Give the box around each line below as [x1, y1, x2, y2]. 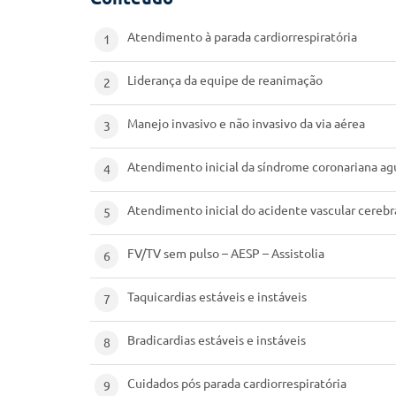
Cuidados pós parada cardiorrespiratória [127, 377, 346, 391]
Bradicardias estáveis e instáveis [127, 333, 306, 347]
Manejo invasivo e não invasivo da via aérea [127, 117, 365, 131]
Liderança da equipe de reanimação [127, 73, 323, 88]
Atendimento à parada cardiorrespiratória [127, 30, 357, 44]
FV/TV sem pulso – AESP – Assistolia [127, 247, 324, 261]
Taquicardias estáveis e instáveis [127, 290, 307, 304]
